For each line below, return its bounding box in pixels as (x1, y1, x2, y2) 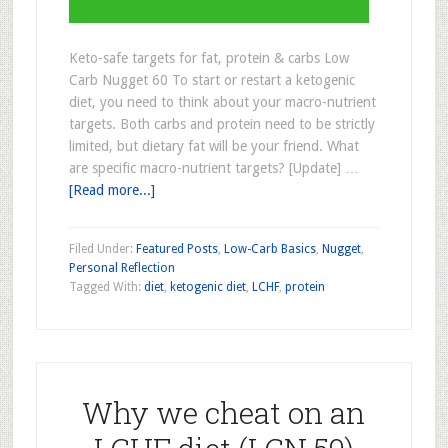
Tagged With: (68, 280, 144, 294)
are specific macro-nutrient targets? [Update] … (68, 160, 359, 176)
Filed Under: (68, 242, 136, 256)
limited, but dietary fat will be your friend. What (68, 138, 359, 154)
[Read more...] (68, 182, 155, 198)
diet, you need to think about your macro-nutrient (68, 94, 376, 110)
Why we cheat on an (82, 393, 366, 432)
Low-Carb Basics (223, 242, 316, 256)
